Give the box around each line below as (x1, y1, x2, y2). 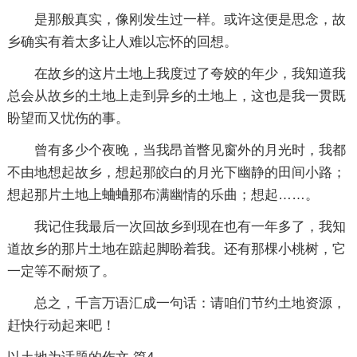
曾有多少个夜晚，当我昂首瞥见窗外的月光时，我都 (33, 142, 346, 158)
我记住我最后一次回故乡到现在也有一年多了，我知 (33, 218, 346, 234)
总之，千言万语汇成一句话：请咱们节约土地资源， (33, 295, 346, 311)
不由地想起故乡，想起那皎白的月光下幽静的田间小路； (6, 164, 346, 180)
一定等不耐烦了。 (6, 263, 116, 279)
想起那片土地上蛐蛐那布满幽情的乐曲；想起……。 (6, 186, 319, 202)
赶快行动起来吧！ (6, 317, 116, 333)
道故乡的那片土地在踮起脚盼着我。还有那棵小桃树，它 (6, 241, 346, 257)
